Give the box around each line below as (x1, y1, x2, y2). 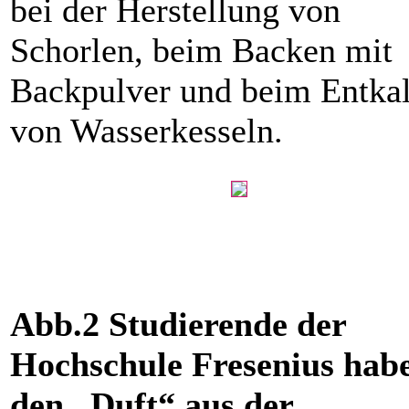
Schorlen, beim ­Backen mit (10, 31, 393, 70)
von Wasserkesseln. (10, 111, 283, 151)
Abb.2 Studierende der (10, 305, 346, 344)
